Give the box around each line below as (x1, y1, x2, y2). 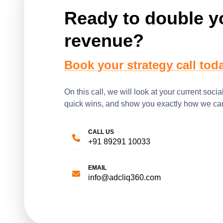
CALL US (88, 128, 114, 136)
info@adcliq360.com (88, 173, 161, 182)
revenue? (64, 30, 144, 51)
